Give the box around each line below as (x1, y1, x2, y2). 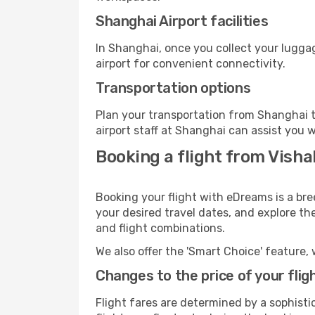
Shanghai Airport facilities (96, 13, 269, 30)
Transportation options (96, 79, 251, 96)
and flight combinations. (96, 221, 225, 235)
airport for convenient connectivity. (96, 57, 285, 70)
